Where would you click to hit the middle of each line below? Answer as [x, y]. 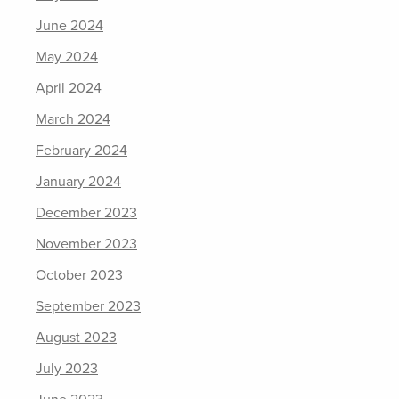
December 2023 [86, 213]
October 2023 [79, 275]
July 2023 [67, 369]
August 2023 [76, 338]
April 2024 [69, 88]
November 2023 [86, 244]
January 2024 [78, 182]
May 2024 [67, 57]
